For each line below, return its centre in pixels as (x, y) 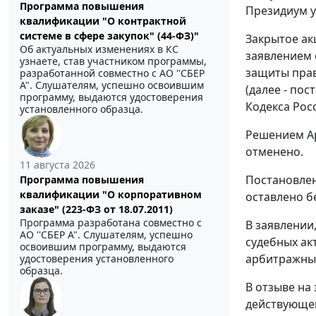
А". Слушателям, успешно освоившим (112, 85)
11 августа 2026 (57, 165)
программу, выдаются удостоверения (111, 97)
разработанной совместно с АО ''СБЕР (112, 73)
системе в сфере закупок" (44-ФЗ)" (109, 36)
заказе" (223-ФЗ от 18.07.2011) (96, 209)
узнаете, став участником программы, (113, 61)
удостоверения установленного (97, 259)
